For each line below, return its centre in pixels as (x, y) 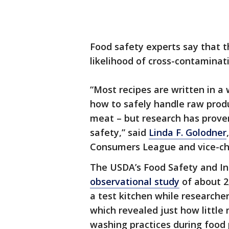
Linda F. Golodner (188, 132)
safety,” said (119, 132)
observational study (135, 181)
